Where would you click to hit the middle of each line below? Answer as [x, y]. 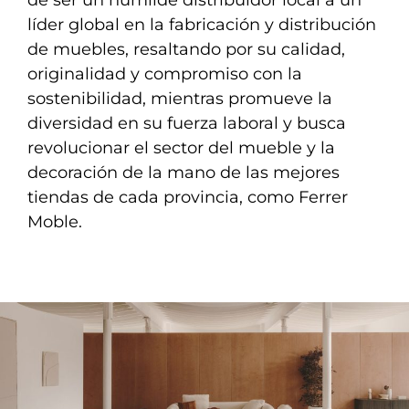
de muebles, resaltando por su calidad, [186, 49]
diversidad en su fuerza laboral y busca [187, 123]
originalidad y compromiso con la [165, 73]
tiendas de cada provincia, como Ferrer [188, 197]
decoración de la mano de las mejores [184, 172]
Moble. [55, 221]
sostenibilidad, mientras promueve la [180, 98]
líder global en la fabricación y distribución [202, 24]
